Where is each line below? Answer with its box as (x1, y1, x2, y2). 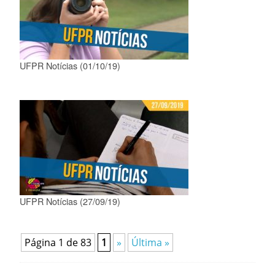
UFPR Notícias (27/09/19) (20, 194, 120, 207)
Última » (131, 235, 169, 249)
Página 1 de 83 (25, 235, 91, 249)
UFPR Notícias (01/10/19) (20, 59, 120, 72)
